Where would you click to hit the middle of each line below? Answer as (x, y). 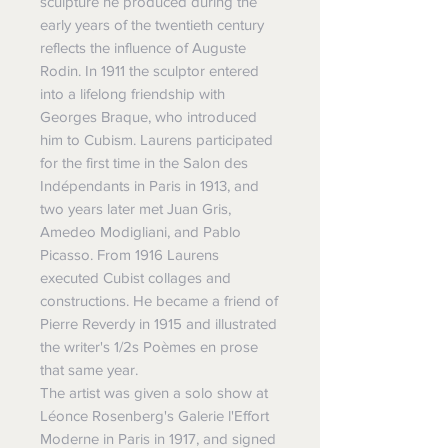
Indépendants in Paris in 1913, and (149, 186)
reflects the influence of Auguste (143, 48)
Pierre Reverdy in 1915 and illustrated (158, 324)
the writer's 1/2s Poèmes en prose (149, 347)
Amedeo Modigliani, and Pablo (140, 232)
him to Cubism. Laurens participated (156, 140)
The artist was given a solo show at (154, 393)
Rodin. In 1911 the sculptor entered (149, 71)
